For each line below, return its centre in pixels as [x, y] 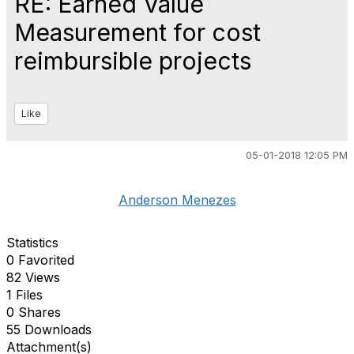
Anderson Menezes [177, 200]
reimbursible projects [133, 61]
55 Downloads [49, 330]
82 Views [33, 277]
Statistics [32, 243]
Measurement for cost [137, 32]
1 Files [24, 295]
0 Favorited [40, 260]
